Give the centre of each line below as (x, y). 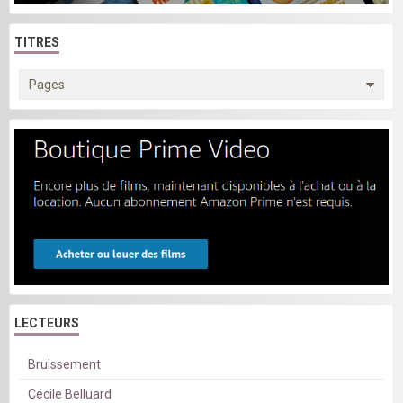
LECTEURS (47, 323)
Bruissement (64, 365)
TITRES (37, 42)
